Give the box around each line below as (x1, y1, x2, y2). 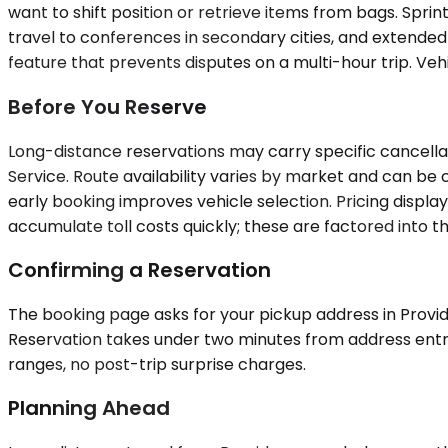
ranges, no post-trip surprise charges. (8, 352, 306, 376)
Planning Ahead (8, 394, 170, 423)
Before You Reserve (8, 92, 207, 121)
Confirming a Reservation (8, 256, 271, 285)
